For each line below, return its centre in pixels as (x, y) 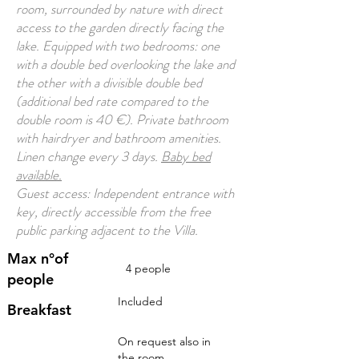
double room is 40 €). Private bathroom (122, 119)
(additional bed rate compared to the (112, 101)
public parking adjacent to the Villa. (107, 230)
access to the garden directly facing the (120, 27)
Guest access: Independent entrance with (125, 193)
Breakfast (39, 310)
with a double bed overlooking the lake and (125, 64)
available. (39, 175)
